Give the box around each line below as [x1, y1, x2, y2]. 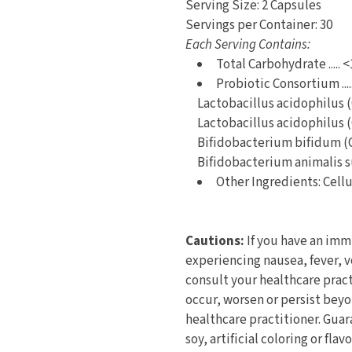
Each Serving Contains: [185, 35, 310, 54]
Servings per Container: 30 [185, 16, 332, 35]
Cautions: [185, 232, 244, 251]
